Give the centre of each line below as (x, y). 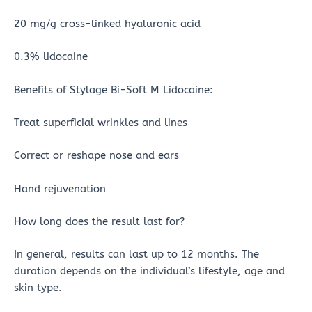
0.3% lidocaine (51, 57)
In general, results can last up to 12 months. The (136, 255)
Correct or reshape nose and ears (96, 156)
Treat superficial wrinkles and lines (101, 123)
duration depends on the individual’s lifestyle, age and (149, 272)
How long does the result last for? (99, 222)
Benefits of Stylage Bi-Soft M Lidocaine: (114, 90)
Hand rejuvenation (60, 189)
